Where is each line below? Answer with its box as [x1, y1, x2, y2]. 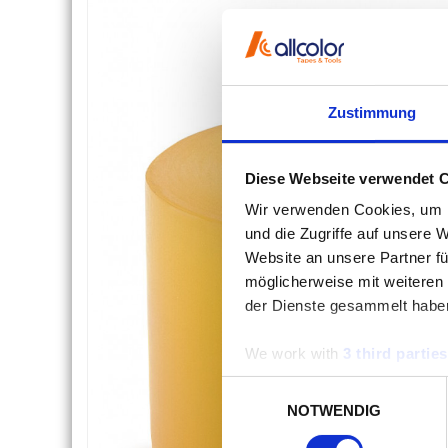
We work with [244, 345, 343, 363]
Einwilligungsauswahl [221, 378, 361, 396]
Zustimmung [327, 104, 417, 122]
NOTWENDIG [286, 402, 382, 420]
